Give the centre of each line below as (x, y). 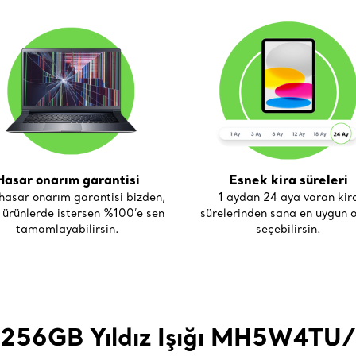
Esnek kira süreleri (288, 180)
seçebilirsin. (288, 229)
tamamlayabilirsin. (68, 229)
